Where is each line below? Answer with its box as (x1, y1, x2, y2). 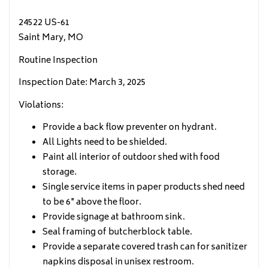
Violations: (19, 98, 63, 113)
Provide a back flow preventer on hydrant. (42, 120, 217, 135)
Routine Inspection (19, 53, 98, 68)
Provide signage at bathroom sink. (42, 210, 185, 225)
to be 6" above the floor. (42, 195, 141, 210)
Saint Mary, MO (19, 31, 83, 45)
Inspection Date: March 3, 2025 (19, 75, 146, 90)
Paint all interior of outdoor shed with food (42, 150, 220, 165)
